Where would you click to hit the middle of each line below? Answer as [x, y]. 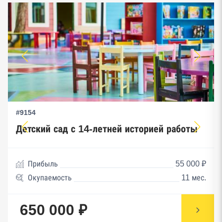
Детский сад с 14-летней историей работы [107, 129]
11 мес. [194, 177]
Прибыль [43, 164]
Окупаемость [50, 177]
